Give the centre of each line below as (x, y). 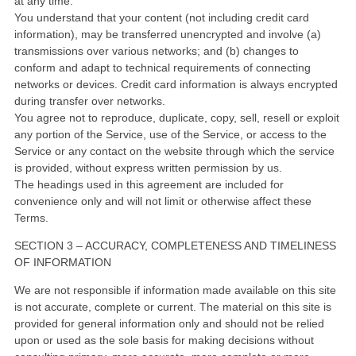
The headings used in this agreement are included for (149, 184)
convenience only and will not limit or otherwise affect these (163, 201)
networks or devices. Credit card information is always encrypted (176, 84)
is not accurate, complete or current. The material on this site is (173, 306)
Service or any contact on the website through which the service (174, 151)
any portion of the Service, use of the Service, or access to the (170, 134)
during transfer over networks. (90, 101)
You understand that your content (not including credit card (162, 17)
